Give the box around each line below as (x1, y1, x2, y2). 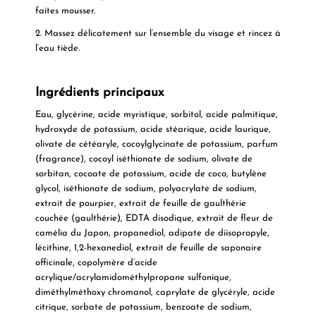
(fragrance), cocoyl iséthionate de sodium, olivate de (35, 154, 253, 164)
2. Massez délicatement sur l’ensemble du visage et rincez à (35, 28, 281, 38)
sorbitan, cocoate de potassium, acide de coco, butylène (35, 169, 267, 178)
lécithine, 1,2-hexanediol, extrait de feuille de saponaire (35, 243, 262, 253)
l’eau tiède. (35, 43, 80, 53)
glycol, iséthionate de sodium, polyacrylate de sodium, (35, 183, 257, 193)
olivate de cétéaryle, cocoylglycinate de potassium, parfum (35, 139, 278, 149)
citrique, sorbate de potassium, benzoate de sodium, (35, 302, 252, 312)
